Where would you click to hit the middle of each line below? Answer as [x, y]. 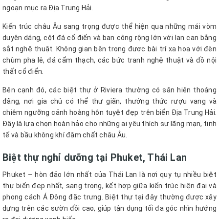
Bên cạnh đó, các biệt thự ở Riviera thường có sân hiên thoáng [109, 90]
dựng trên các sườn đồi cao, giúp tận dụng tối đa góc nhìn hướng [109, 208]
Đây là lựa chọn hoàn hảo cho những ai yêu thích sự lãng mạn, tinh [109, 124]
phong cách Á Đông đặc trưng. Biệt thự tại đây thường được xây [109, 197]
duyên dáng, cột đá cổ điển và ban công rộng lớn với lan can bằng [109, 38]
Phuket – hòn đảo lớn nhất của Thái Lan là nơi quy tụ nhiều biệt [109, 175]
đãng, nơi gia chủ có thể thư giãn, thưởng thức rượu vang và [109, 101]
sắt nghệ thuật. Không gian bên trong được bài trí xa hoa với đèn [109, 49]
